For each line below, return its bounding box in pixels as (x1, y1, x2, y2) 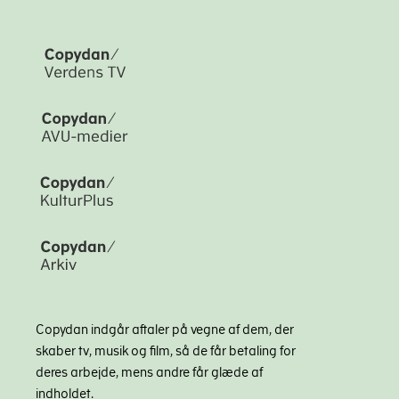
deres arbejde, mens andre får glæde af (36, 364, 263, 379)
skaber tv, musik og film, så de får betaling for (36, 343, 296, 358)
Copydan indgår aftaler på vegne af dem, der (36, 322, 294, 337)
